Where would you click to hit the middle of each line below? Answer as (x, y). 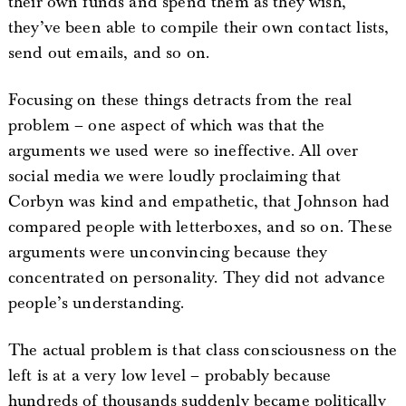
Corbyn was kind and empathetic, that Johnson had (199, 202)
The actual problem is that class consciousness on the (203, 350)
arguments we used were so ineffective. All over (183, 151)
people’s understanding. (96, 303)
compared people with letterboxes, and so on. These (200, 227)
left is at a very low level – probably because (169, 376)
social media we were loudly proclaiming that (174, 176)
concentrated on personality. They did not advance (196, 278)
